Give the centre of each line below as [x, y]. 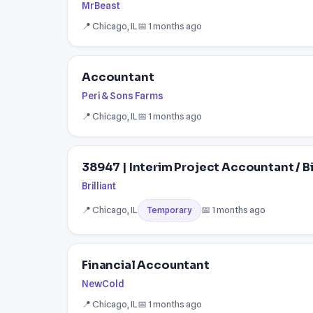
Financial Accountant [146, 265]
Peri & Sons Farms [123, 95]
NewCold [103, 283]
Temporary [169, 210]
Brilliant [99, 185]
